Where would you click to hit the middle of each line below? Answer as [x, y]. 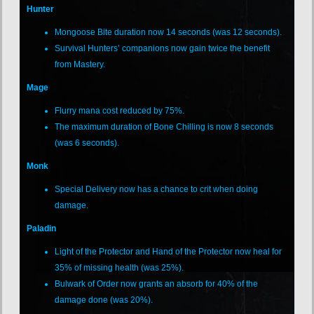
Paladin [42, 228]
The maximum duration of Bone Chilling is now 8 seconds [164, 127]
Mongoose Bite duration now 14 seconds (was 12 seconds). [169, 32]
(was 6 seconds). [87, 143]
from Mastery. [80, 64]
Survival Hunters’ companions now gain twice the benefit [163, 48]
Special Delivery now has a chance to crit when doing [157, 189]
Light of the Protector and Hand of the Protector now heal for [169, 251]
